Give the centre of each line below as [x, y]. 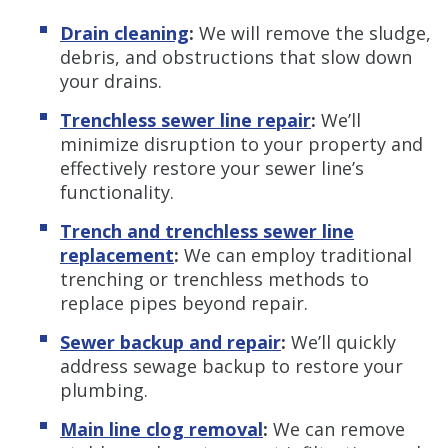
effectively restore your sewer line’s [212, 167]
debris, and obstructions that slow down [236, 56]
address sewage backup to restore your [231, 365]
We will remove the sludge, [315, 32]
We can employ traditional [298, 254]
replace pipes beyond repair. [184, 302]
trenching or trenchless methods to [214, 278]
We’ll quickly [343, 341]
